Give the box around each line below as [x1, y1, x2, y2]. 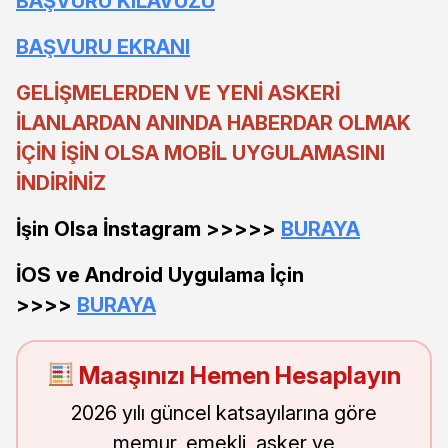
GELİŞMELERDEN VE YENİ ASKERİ [16, 80, 340, 105]
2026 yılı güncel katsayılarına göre [71, 400, 377, 425]
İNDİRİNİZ [16, 170, 106, 195]
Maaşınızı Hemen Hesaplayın [74, 360, 402, 390]
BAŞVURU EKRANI [16, 34, 190, 59]
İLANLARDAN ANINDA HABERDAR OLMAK [16, 110, 411, 135]
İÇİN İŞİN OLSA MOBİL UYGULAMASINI [16, 140, 385, 165]
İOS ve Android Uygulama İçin [16, 262, 304, 287]
